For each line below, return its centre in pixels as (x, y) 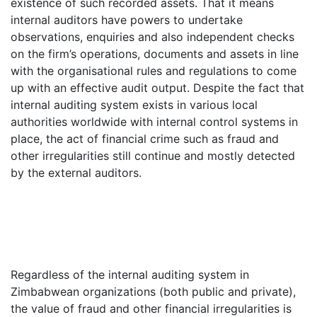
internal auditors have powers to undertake (127, 20)
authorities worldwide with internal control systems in (154, 122)
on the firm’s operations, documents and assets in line (155, 54)
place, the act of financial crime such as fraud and (145, 139)
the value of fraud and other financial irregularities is (151, 309)
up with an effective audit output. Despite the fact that (157, 88)
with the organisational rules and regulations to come (154, 71)
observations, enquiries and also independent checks (152, 37)
